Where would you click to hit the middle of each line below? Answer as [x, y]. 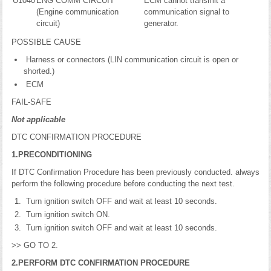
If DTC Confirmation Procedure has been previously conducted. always [135, 172]
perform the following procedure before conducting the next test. [123, 184]
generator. [161, 23]
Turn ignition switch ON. [67, 214]
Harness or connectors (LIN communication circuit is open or [131, 60]
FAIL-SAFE [31, 102]
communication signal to [187, 12]
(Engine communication [77, 12]
